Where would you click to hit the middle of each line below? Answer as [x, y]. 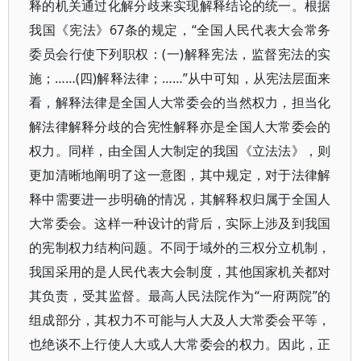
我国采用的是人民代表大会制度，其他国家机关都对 [180, 272]
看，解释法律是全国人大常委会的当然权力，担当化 [180, 102]
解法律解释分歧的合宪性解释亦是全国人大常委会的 [180, 127]
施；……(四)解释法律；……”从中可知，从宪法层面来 [180, 78]
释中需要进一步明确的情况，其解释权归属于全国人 [180, 199]
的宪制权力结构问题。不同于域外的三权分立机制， [180, 247]
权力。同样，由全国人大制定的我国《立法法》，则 [180, 151]
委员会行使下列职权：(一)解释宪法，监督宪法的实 [180, 54]
